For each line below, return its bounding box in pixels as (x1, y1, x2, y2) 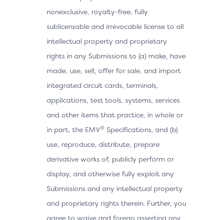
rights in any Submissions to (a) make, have (47, 51, 186, 60)
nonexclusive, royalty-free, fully (47, 7, 148, 16)
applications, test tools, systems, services (47, 95, 180, 105)
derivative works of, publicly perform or (47, 154, 174, 164)
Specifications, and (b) (105, 125, 178, 134)
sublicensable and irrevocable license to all (47, 22, 184, 31)
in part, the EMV (47, 125, 100, 134)
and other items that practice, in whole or (47, 110, 183, 119)
